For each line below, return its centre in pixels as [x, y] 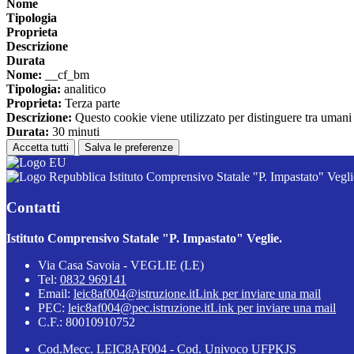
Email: [56, 293]
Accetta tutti [41, 148]
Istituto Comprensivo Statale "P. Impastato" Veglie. [144, 238]
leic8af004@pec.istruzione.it [139, 307]
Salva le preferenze [129, 148]
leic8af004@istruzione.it [134, 293]
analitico [83, 89]
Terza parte [91, 104]
